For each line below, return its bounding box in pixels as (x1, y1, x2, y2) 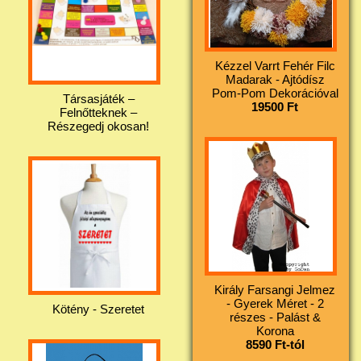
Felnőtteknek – (60, 105, 137, 119)
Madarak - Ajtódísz (225, 72, 325, 86)
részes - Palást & (229, 309, 321, 324)
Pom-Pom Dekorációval (211, 85, 338, 100)
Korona (255, 323, 294, 338)
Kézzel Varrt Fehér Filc (214, 58, 335, 73)
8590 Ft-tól (245, 337, 305, 351)
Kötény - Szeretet (52, 301, 144, 316)
